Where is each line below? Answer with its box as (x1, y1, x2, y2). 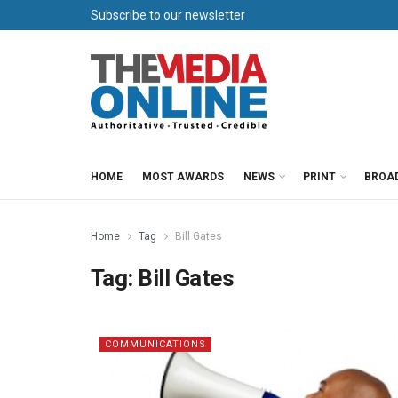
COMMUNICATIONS (105, 338, 206, 350)
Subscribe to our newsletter (91, 8, 245, 22)
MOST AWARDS (142, 171, 224, 183)
